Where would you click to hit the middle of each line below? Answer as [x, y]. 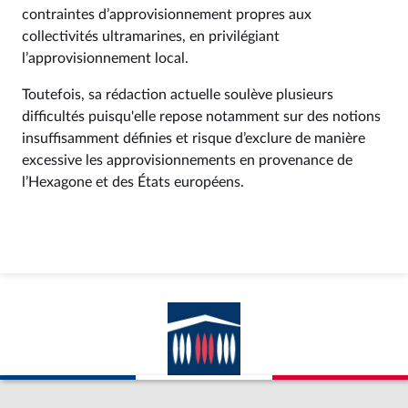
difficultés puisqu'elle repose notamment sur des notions [201, 117]
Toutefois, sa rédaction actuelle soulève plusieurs [178, 95]
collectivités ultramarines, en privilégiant [151, 36]
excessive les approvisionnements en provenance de [187, 160]
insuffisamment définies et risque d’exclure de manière [194, 138]
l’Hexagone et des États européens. [133, 182]
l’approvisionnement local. [105, 58]
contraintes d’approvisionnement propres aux [167, 15]
